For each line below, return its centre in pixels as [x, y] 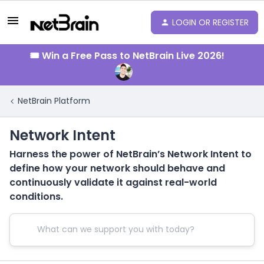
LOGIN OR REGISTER [210, 22]
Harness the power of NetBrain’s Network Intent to [131, 154]
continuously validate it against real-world [113, 182]
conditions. [36, 196]
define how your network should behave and [117, 168]
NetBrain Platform [54, 101]
